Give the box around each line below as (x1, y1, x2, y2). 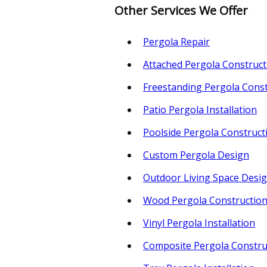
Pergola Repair (143, 35, 210, 48)
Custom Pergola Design (143, 148, 249, 162)
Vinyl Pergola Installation (143, 216, 255, 229)
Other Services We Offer (114, 2, 248, 18)
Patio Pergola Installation (143, 103, 257, 116)
